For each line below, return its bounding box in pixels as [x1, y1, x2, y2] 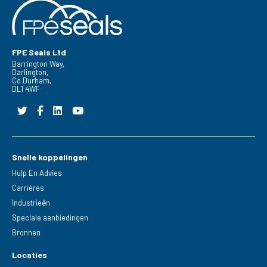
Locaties [12, 249, 48, 260]
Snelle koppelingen [12, 152, 88, 163]
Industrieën [12, 198, 51, 208]
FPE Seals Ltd [12, 46, 67, 57]
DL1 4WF [12, 83, 41, 94]
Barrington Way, [12, 58, 65, 69]
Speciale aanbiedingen [12, 213, 89, 223]
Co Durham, [12, 75, 52, 85]
